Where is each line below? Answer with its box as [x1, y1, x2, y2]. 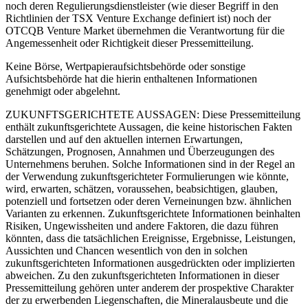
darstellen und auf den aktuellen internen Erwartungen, [5, 133, 243, 145]
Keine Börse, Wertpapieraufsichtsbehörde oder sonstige [5, 60, 245, 72]
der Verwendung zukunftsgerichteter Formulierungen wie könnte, [5, 170, 289, 182]
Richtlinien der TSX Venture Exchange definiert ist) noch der [5, 12, 271, 24]
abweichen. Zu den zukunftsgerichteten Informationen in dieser [5, 269, 279, 281]
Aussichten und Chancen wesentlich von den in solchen [5, 244, 247, 256]
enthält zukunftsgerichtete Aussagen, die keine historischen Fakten [5, 120, 292, 133]
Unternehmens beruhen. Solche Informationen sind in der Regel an [5, 157, 295, 170]
